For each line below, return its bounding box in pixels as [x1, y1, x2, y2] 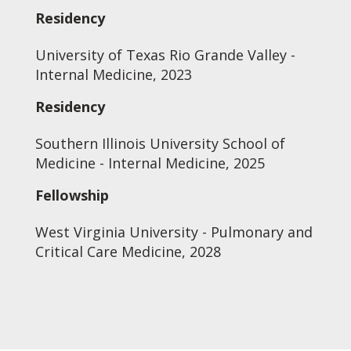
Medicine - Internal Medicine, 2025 [34, 154, 265, 172]
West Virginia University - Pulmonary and [34, 223, 313, 241]
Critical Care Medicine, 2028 [34, 242, 221, 261]
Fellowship [34, 186, 109, 204]
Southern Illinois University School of [34, 134, 285, 153]
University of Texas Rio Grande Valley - [34, 45, 295, 64]
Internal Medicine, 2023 [34, 65, 192, 84]
